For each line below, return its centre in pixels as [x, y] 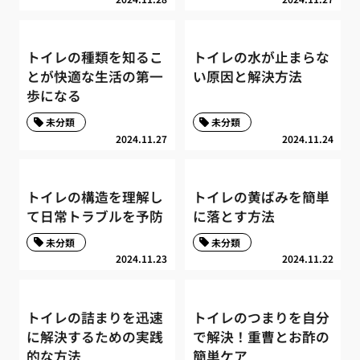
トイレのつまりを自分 [261, 317]
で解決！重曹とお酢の [261, 336]
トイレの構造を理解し [95, 197]
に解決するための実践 [95, 336]
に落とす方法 [233, 217]
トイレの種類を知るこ [95, 57]
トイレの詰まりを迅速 [95, 317]
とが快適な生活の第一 [95, 77]
